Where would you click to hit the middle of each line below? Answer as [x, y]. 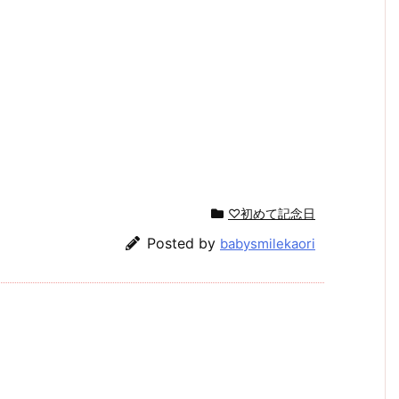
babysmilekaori [268, 243]
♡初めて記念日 [272, 213]
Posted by [183, 243]
